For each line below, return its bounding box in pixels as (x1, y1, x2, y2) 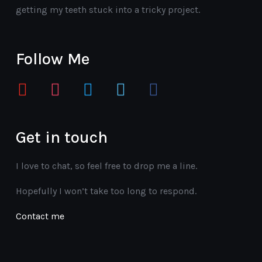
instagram (42, 78, 86, 90)
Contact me (15, 210, 64, 222)
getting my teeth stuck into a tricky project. (15, 4, 200, 15)
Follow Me (15, 49, 89, 68)
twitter (74, 78, 104, 90)
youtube (9, 78, 44, 90)
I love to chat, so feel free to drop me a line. (15, 160, 197, 171)
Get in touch (15, 127, 108, 147)
